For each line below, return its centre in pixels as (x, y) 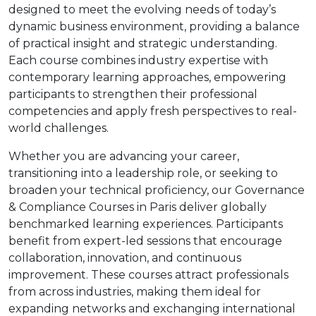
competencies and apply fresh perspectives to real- (153, 111)
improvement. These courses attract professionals (148, 275)
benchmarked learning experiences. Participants (146, 224)
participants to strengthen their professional (133, 94)
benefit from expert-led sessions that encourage (145, 241)
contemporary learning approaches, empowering (147, 77)
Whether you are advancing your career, (124, 156)
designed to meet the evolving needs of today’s (142, 10)
